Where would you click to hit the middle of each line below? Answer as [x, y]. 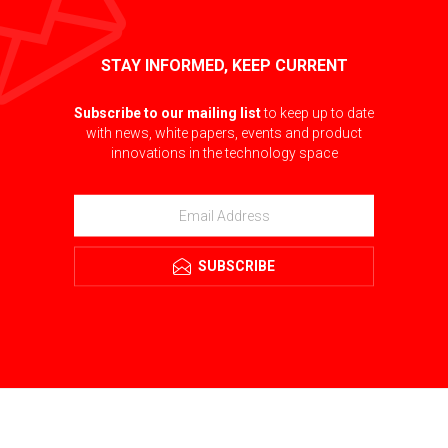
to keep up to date [317, 112]
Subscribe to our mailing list [167, 112]
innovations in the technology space [224, 152]
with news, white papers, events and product [224, 132]
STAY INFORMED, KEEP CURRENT [224, 65]
